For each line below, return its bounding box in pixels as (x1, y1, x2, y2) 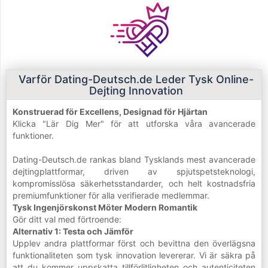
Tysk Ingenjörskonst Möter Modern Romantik (13, 202, 197, 213)
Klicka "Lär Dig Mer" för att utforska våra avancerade (13, 118, 255, 129)
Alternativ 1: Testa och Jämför (13, 226, 133, 237)
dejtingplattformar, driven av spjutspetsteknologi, (13, 166, 255, 177)
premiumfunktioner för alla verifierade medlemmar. (13, 190, 209, 201)
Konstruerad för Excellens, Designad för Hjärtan (13, 106, 208, 117)
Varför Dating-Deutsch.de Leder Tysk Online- (18, 73, 254, 86)
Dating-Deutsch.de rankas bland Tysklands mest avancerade (13, 154, 255, 165)
